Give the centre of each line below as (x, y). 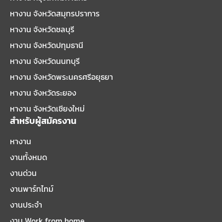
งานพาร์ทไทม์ (32, 189)
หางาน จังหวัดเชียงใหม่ (48, 109)
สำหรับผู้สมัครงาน (43, 121)
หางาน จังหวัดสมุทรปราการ (55, 13)
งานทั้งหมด (29, 157)
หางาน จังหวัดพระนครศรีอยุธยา (62, 77)
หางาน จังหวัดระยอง (43, 93)
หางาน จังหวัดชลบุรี (42, 29)
